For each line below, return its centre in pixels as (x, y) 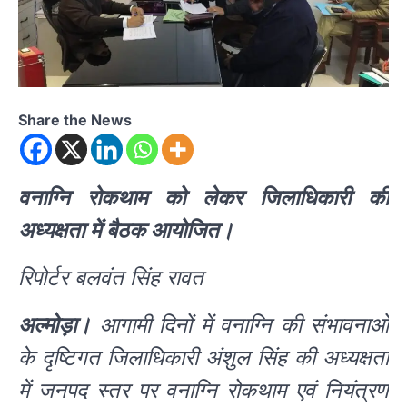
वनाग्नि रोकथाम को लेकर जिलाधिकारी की (203, 198)
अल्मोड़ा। (55, 325)
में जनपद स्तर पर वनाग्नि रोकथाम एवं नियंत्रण (203, 391)
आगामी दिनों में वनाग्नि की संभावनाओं (240, 325)
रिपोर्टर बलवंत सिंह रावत (114, 278)
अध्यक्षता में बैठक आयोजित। (129, 231)
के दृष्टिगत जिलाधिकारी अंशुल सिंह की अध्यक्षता (203, 358)
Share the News (75, 120)
